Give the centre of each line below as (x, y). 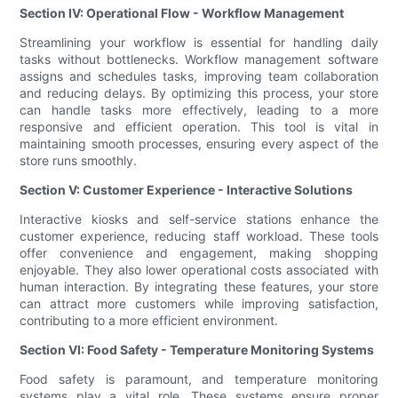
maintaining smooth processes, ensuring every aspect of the (199, 144)
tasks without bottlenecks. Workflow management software (199, 60)
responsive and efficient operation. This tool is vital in (199, 127)
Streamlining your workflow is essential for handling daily (199, 43)
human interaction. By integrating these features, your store (199, 287)
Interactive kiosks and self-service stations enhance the (199, 219)
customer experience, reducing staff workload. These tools (199, 236)
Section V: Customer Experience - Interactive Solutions (187, 190)
